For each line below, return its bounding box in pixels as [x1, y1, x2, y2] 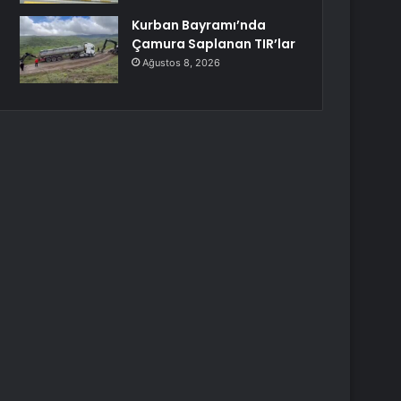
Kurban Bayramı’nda [132, 16, 267, 34]
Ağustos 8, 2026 [142, 56, 221, 69]
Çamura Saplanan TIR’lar [132, 35, 296, 53]
